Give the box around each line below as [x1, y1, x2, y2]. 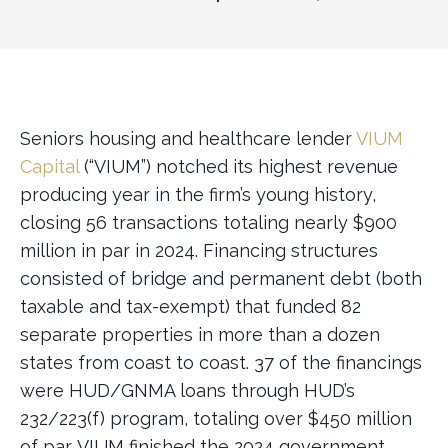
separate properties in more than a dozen [20, 324, 380, 345]
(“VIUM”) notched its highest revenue [79, 156, 398, 177]
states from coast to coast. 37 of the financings [20, 352, 422, 373]
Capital [20, 156, 79, 177]
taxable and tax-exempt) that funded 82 [20, 296, 361, 317]
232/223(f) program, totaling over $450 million [20, 408, 412, 429]
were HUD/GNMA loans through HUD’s [20, 380, 355, 401]
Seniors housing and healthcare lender [20, 128, 356, 149]
